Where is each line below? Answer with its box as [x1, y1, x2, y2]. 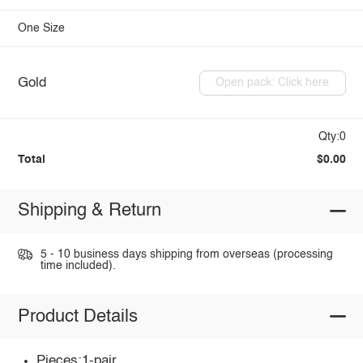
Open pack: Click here [216, 77, 330, 89]
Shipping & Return [17, 202, 161, 220]
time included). [40, 259, 116, 271]
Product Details [17, 307, 138, 326]
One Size [17, 23, 65, 35]
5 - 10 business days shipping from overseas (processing [40, 248, 333, 260]
